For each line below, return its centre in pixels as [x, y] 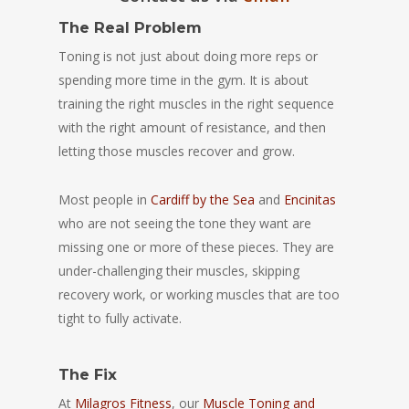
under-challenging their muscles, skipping [179, 271]
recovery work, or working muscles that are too [199, 294]
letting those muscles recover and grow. [177, 151]
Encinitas [310, 199]
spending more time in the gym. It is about [184, 80]
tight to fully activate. [120, 318]
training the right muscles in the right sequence [196, 104]
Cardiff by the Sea [203, 199]
